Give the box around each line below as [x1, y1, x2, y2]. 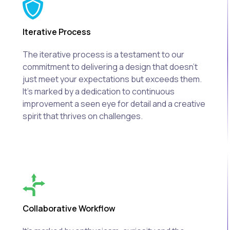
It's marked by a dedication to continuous [23, 86, 175, 98]
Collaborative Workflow [23, 203, 116, 215]
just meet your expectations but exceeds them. [23, 73, 202, 85]
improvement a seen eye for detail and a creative [23, 98, 205, 110]
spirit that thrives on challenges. [23, 110, 143, 122]
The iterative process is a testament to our [23, 49, 184, 61]
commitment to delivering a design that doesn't [23, 61, 198, 73]
